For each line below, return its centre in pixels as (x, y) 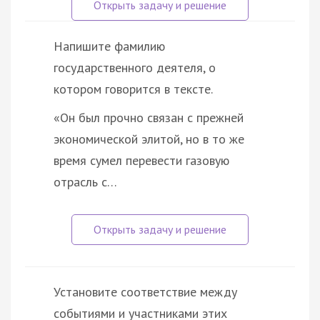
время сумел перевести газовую (141, 160)
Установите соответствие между (145, 291)
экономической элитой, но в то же (149, 139)
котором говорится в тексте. (133, 89)
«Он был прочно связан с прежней (149, 117)
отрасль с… (85, 181)
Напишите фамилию (109, 46)
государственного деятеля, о (135, 67)
